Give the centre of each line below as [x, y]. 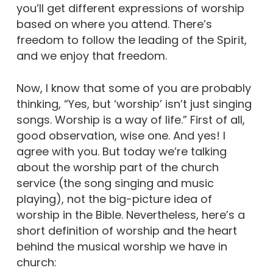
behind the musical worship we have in [122, 246]
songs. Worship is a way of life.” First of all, [130, 120]
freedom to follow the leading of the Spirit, [131, 40]
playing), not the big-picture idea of [114, 199]
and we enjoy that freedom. [91, 56]
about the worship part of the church [117, 167]
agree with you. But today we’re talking [121, 151]
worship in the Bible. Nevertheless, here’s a [130, 215]
